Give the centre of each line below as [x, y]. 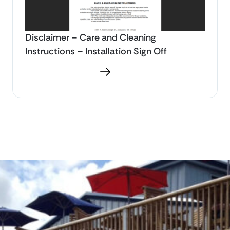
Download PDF [67, 72]
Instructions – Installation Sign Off [96, 52]
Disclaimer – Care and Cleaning [91, 38]
